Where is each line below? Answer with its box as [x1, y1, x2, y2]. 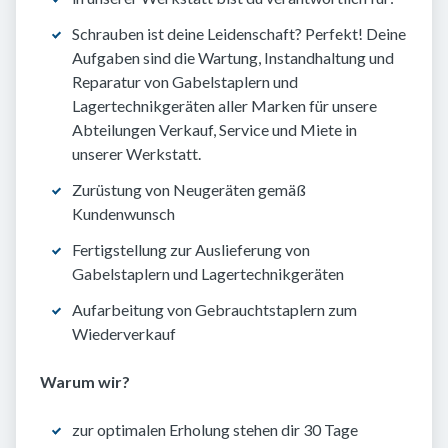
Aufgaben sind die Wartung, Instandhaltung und [72, 48, 394, 68]
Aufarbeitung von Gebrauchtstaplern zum [72, 300, 357, 320]
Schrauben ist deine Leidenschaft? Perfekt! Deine [72, 24, 406, 44]
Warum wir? [40, 372, 130, 392]
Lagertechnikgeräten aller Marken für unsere [72, 96, 377, 116]
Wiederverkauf [72, 324, 176, 344]
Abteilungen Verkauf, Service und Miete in [72, 120, 357, 140]
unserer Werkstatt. [72, 144, 201, 164]
